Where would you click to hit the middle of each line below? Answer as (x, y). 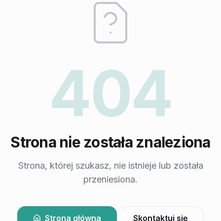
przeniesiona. (110, 179)
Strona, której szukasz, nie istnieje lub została (110, 166)
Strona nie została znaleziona (110, 142)
